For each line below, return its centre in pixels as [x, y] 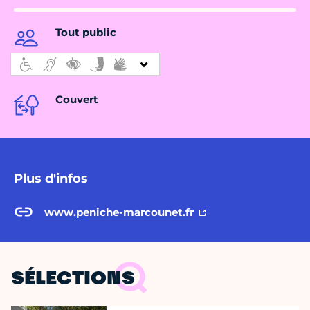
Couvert [77, 100]
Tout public [86, 33]
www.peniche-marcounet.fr [119, 212]
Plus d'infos [51, 179]
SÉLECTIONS [73, 280]
